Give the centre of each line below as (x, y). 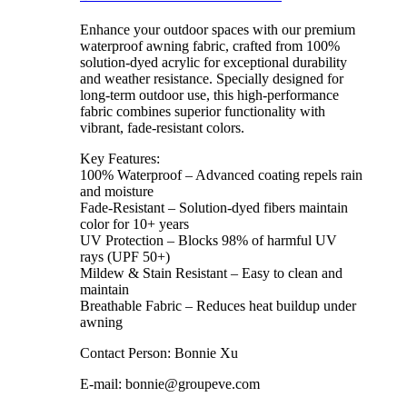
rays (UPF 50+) (125, 257)
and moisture (117, 192)
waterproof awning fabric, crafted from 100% (210, 46)
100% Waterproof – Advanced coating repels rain (221, 175)
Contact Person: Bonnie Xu (159, 353)
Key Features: (120, 159)
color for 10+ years (134, 224)
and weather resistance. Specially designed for (212, 79)
